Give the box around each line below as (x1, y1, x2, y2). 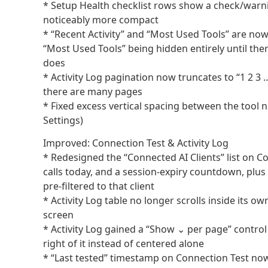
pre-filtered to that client (43, 179, 154, 193)
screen (43, 208, 74, 222)
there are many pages (43, 84, 142, 98)
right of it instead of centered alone (43, 237, 204, 251)
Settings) (43, 113, 83, 127)
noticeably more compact (43, 13, 159, 26)
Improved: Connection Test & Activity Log (43, 136, 229, 150)
